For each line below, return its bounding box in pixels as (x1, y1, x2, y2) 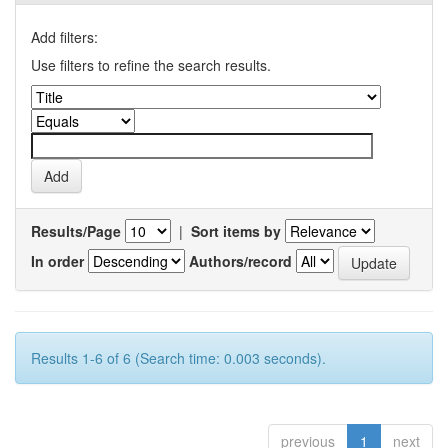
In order (31, 250, 84, 271)
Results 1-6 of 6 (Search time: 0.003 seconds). (31, 348, 326, 368)
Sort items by (191, 221, 281, 241)
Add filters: (31, 27, 98, 47)
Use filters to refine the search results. (31, 55, 271, 75)
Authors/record (189, 250, 292, 271)
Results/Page (31, 221, 121, 241)
